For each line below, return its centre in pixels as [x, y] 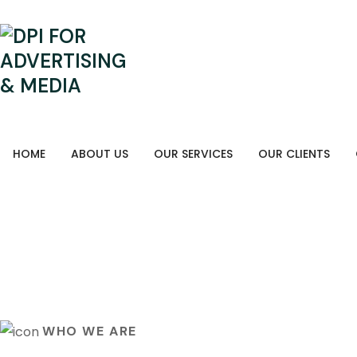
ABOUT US [100, 154]
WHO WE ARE [90, 331]
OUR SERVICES [193, 154]
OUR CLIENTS [294, 154]
